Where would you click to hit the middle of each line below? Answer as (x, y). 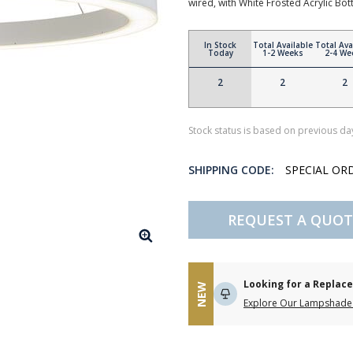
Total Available (282, 45)
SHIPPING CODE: (231, 170)
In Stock (220, 45)
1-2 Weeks (282, 53)
